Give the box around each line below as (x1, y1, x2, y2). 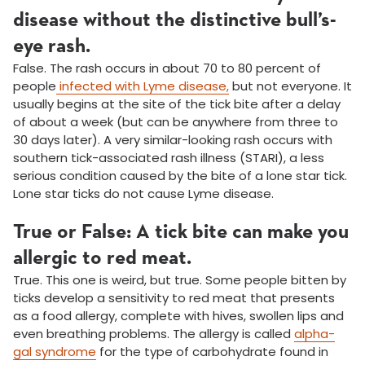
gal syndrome (13, 343, 96, 361)
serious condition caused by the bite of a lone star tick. (13, 167, 347, 185)
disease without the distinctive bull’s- (13, 10, 336, 32)
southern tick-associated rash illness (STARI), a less (13, 149, 324, 167)
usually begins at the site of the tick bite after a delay (13, 95, 341, 113)
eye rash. (13, 36, 90, 58)
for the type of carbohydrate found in (96, 343, 328, 361)
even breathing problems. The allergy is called (13, 325, 294, 343)
